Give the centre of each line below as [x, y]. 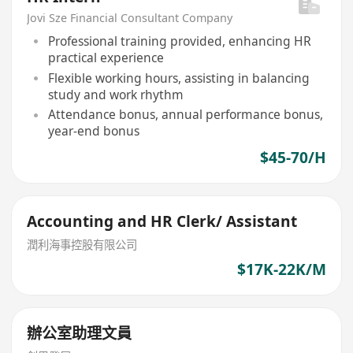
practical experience [106, 57]
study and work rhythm [115, 94]
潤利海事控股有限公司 [82, 244]
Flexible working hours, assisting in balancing [178, 78]
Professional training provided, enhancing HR [179, 41]
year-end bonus [93, 131]
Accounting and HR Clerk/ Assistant [162, 221]
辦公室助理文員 [80, 333]
